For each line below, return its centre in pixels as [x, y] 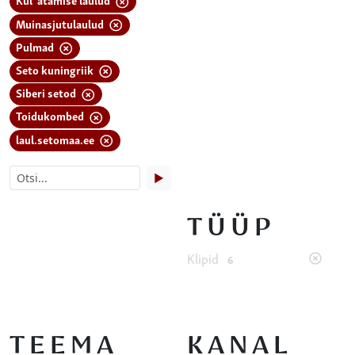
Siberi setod [48, 93]
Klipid [204, 258]
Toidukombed [52, 116]
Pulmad [36, 46]
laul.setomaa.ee [57, 139]
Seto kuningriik [56, 69]
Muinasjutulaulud [61, 23]
